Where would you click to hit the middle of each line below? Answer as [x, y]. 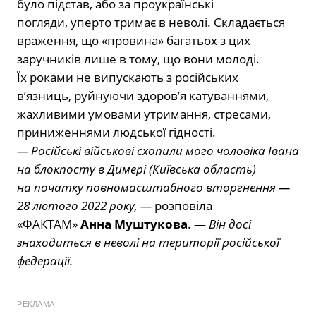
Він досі [230, 224]
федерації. [45, 260]
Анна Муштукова [134, 224]
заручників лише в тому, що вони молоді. [138, 59]
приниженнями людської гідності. [118, 132]
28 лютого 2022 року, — [84, 205]
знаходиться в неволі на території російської [148, 242]
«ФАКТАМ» [47, 224]
